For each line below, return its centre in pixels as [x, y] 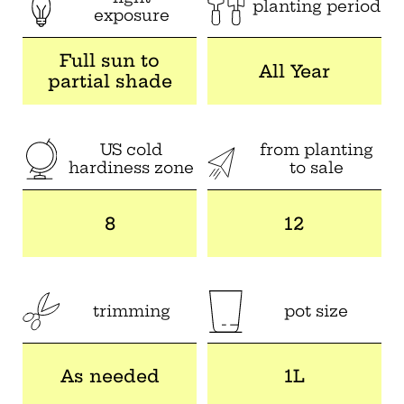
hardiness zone [132, 168]
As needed [110, 377]
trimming [131, 312]
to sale [316, 168]
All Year [294, 71]
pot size [317, 312]
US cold [132, 150]
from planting [316, 150]
